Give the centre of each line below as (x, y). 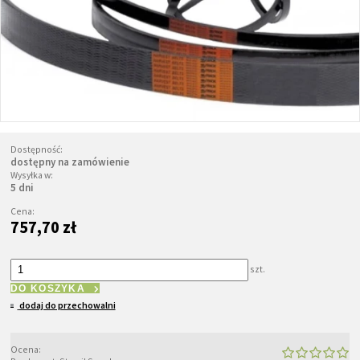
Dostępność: (37, 149)
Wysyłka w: (32, 174)
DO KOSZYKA (48, 288)
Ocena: (26, 349)
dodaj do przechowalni (67, 305)
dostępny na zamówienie (70, 162)
